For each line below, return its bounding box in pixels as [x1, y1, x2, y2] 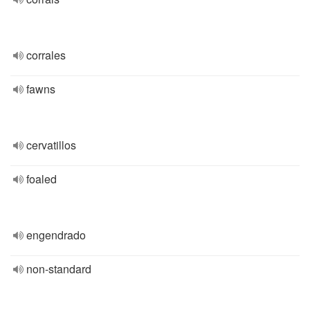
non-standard [26, 261, 91, 277]
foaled [26, 171, 57, 187]
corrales [26, 47, 66, 63]
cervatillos [26, 137, 76, 153]
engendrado [26, 227, 86, 243]
